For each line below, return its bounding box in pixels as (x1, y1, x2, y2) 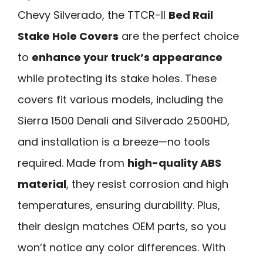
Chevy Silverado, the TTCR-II (18, 7, 168, 22)
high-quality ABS (127, 155, 221, 170)
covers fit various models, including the (18, 92, 223, 107)
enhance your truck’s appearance (32, 49, 222, 65)
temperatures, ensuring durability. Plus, (18, 197, 220, 213)
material (18, 176, 66, 191)
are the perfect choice (119, 28, 239, 43)
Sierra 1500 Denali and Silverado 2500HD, (18, 113, 230, 128)
